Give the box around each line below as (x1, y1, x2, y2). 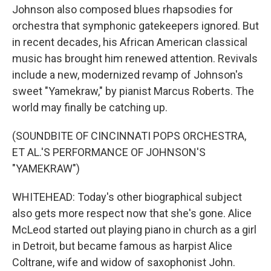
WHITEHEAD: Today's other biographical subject (12, 191, 242, 203)
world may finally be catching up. (12, 101, 168, 114)
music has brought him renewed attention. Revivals (12, 52, 258, 65)
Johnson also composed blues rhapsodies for (12, 3, 233, 16)
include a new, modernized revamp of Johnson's (12, 68, 243, 81)
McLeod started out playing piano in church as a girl (12, 223, 256, 236)
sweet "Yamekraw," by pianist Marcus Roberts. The (12, 85, 254, 97)
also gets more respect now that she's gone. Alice (12, 207, 252, 220)
